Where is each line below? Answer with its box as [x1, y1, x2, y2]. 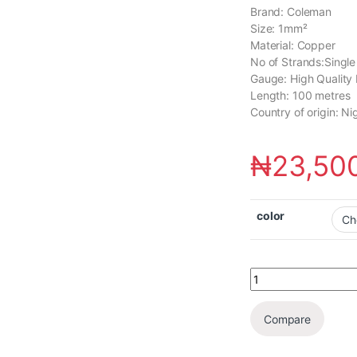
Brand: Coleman [250, 4, 332, 18]
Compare [264, 312, 312, 326]
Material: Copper [250, 37, 335, 52]
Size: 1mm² [250, 21, 308, 35]
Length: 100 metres [250, 88, 351, 102]
